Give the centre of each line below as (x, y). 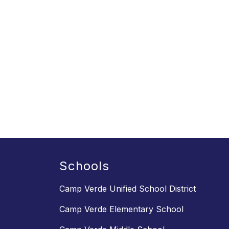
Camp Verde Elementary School (121, 209)
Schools (84, 166)
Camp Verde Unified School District (128, 189)
